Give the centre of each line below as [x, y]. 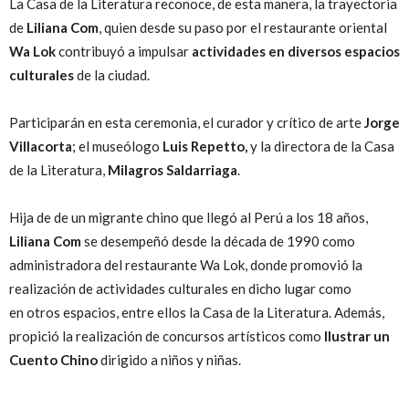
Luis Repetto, [205, 147]
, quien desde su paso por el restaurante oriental [243, 28]
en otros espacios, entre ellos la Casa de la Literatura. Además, [197, 313]
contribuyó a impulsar [124, 52]
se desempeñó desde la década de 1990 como [218, 241]
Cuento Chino [55, 360]
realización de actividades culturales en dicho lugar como [180, 289]
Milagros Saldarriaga [173, 170]
